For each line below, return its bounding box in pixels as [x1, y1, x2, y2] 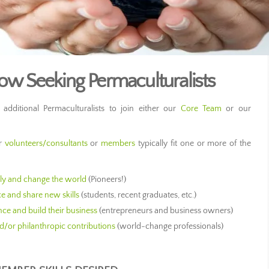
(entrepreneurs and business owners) [97, 206, 234, 216]
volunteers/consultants [4, 139, 88, 148]
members [101, 139, 136, 148]
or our [222, 104, 251, 113]
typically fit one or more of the [135, 139, 251, 148]
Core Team [180, 104, 222, 113]
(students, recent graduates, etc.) [79, 190, 197, 200]
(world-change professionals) [115, 222, 224, 231]
